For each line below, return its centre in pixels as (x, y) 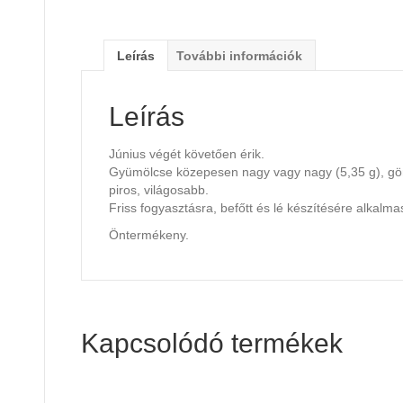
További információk (239, 56)
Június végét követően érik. (187, 154)
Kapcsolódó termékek (212, 344)
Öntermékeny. (149, 235)
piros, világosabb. (159, 190)
